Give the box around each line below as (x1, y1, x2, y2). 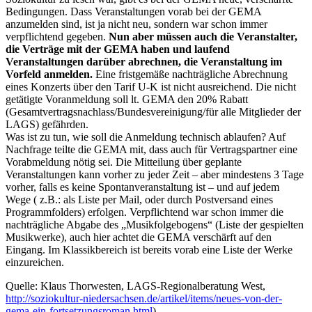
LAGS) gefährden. (6, 118, 88, 130)
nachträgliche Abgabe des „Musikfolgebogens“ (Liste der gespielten (6, 218, 304, 231)
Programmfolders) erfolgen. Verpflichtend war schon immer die (6, 205, 283, 218)
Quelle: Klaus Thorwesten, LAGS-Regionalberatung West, (6, 279, 265, 292)
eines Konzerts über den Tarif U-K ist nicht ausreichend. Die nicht (6, 80, 296, 93)
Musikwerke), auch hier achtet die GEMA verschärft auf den (6, 231, 272, 243)
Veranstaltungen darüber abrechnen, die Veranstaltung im (6, 55, 282, 68)
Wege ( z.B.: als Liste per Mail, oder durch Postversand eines (6, 193, 273, 205)
